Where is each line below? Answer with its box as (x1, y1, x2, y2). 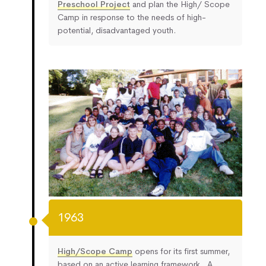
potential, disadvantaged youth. (58, 24, 176, 36)
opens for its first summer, (132, 246, 230, 257)
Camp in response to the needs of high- (58, 11, 206, 23)
